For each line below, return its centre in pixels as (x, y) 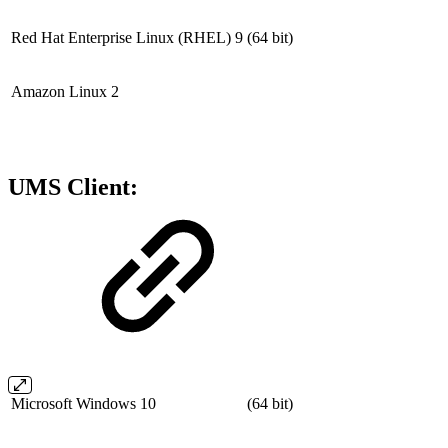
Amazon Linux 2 (65, 91)
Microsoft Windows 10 (83, 404)
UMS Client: (73, 186)
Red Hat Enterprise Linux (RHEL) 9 (127, 37)
